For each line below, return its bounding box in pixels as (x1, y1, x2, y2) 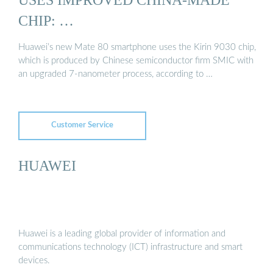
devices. (18, 255, 50, 265)
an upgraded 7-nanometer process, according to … (18, 69, 213, 79)
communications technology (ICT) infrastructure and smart (18, 242, 243, 252)
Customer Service (51, 121, 113, 130)
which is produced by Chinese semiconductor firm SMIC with (18, 55, 253, 65)
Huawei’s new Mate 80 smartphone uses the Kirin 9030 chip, (18, 42, 256, 52)
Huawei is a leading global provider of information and (18, 229, 225, 238)
